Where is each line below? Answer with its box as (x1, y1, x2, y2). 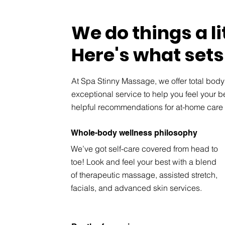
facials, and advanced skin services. (71, 183, 202, 193)
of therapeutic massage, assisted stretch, (71, 170, 218, 180)
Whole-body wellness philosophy (71, 128, 198, 138)
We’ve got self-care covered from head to (71, 144, 218, 154)
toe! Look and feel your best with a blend (71, 157, 217, 167)
